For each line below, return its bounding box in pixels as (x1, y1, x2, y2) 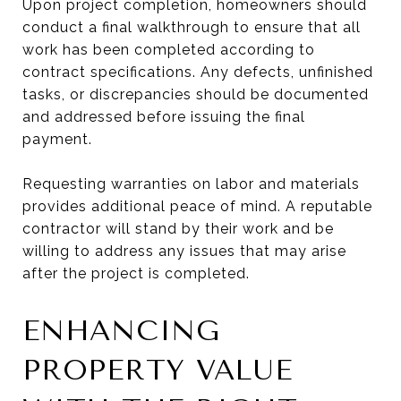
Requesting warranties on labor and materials (22, 175, 360, 192)
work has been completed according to (22, 40, 315, 58)
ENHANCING (22, 313, 220, 347)
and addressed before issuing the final (22, 107, 305, 125)
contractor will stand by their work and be (22, 219, 334, 237)
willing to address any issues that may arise (22, 242, 346, 260)
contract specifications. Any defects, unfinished (22, 63, 373, 81)
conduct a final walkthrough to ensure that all (22, 18, 361, 36)
